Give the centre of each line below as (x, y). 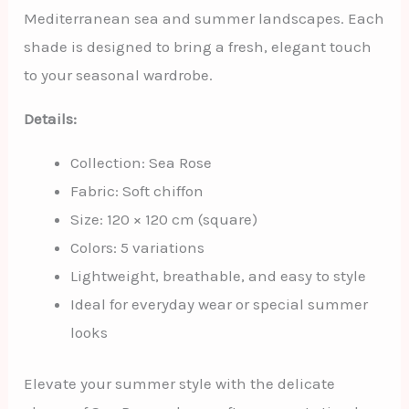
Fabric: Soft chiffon (137, 190)
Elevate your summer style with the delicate (180, 384)
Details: (51, 118)
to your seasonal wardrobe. (119, 74)
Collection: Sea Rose (142, 162)
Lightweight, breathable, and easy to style (219, 275)
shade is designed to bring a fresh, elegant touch (198, 46)
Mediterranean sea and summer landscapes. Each (204, 18)
